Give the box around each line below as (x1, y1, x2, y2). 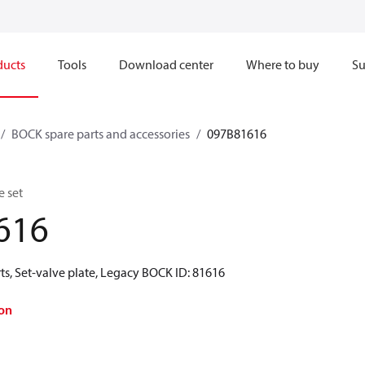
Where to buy (246, 56, 319, 73)
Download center (119, 56, 213, 73)
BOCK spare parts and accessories (11, 125, 190, 142)
